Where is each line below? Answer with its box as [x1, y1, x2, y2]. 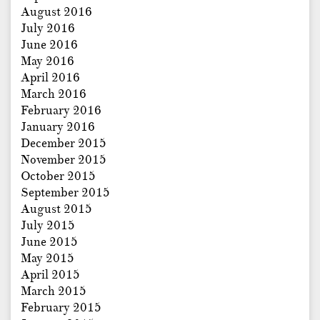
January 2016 [21, 119, 95, 135]
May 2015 [21, 251, 74, 266]
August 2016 [21, 4, 92, 20]
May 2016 [21, 54, 74, 69]
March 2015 [21, 284, 86, 299]
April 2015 [21, 267, 80, 283]
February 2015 [21, 300, 101, 316]
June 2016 [21, 37, 78, 53]
